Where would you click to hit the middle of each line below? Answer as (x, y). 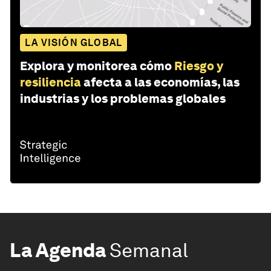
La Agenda (58, 250)
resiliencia (51, 82)
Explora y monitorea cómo (96, 66)
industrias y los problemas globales (123, 98)
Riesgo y (199, 66)
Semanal (149, 250)
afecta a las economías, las (162, 82)
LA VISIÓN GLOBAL (74, 42)
